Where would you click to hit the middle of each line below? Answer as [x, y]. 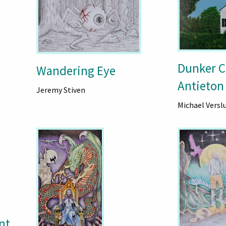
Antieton [201, 86]
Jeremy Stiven [61, 90]
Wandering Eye [76, 71]
